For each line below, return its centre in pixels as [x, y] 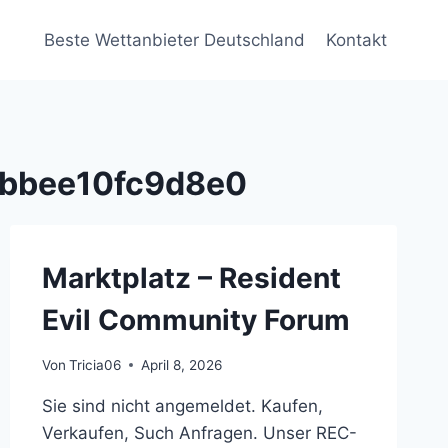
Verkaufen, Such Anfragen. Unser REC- [199, 432]
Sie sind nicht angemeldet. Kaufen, [182, 405]
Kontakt [356, 39]
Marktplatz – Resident [191, 278]
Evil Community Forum [195, 320]
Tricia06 [94, 364]
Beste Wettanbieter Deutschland [175, 39]
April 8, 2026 [181, 364]
